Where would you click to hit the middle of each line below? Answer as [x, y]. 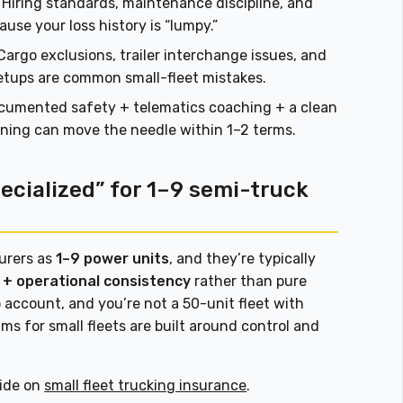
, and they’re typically [243, 259]
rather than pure [249, 282]
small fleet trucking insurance [146, 386]
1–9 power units [113, 259]
